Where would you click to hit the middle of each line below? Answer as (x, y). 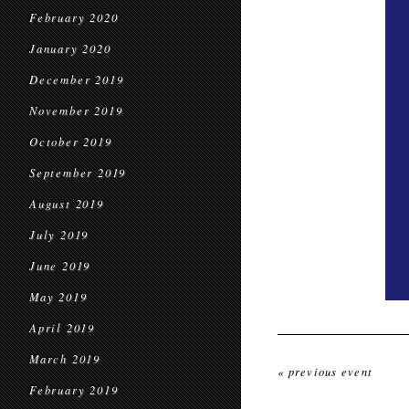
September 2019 (78, 173)
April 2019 (62, 328)
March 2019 (65, 359)
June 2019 (60, 266)
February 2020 (74, 17)
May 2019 (58, 297)
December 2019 (77, 79)
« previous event (325, 372)
